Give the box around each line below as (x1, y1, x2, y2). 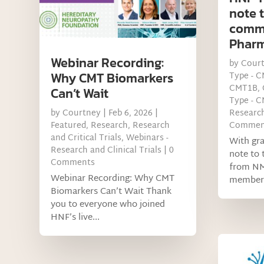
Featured (51, 118, 87, 134)
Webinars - (126, 131, 169, 146)
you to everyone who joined (51, 197, 166, 213)
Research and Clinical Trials (51, 143, 162, 159)
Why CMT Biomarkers (51, 68, 174, 88)
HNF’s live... (51, 210, 100, 226)
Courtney (62, 106, 101, 121)
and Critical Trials (51, 131, 122, 146)
